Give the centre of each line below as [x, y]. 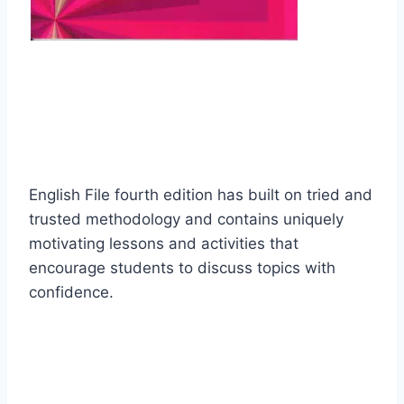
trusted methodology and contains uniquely [186, 220]
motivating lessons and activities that [164, 244]
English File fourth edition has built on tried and [201, 195]
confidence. [71, 293]
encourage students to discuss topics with [182, 268]
